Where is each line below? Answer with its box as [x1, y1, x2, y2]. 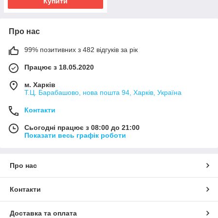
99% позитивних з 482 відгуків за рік [24, 46, 138, 54]
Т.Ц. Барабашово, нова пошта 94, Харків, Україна [24, 89, 182, 96]
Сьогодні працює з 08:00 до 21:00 [24, 124, 140, 131]
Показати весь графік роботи [24, 131, 126, 139]
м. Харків [24, 81, 55, 89]
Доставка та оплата [10, 209, 77, 217]
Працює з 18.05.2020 [24, 63, 94, 71]
